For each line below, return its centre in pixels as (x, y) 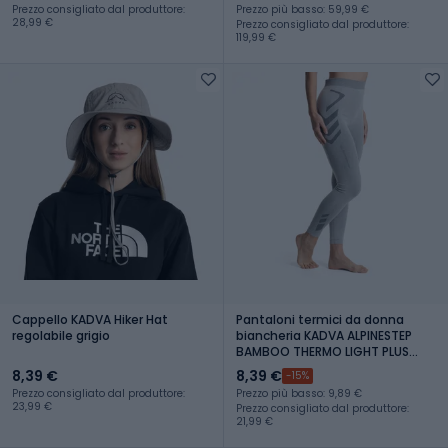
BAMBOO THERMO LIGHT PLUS (322, 351)
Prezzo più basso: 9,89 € (299, 393)
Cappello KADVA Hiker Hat (90, 319)
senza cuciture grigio (300, 367)
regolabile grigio (61, 335)
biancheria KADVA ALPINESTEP (324, 335)
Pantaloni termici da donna (320, 319)
